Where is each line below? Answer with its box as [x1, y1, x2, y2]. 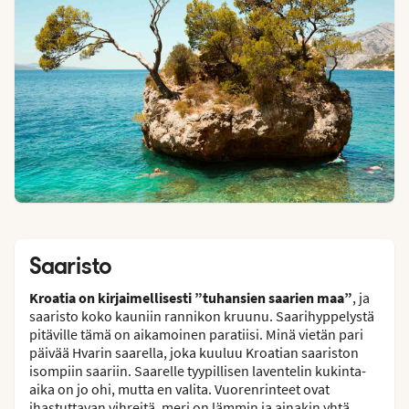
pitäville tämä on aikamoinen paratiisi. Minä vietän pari [29, 325, 363, 344]
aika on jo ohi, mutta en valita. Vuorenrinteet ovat [29, 380, 330, 399]
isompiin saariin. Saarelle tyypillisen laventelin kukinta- [29, 362, 366, 381]
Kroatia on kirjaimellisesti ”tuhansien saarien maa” [29, 288, 352, 308]
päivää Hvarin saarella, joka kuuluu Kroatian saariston [29, 343, 359, 362]
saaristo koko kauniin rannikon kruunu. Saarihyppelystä [29, 307, 374, 326]
